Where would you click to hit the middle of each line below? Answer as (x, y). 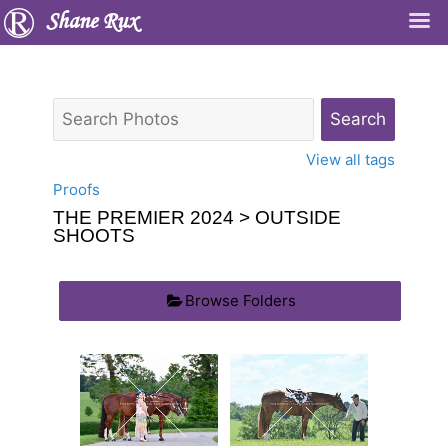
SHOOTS (94, 235)
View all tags (350, 159)
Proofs (76, 189)
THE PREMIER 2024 (143, 217)
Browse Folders (240, 300)
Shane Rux (92, 22)
